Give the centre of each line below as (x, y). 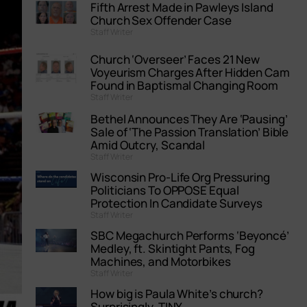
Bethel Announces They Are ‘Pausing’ (189, 119)
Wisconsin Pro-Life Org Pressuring (180, 177)
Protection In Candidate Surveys (177, 204)
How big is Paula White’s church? (177, 294)
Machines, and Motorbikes (161, 262)
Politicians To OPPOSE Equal (165, 191)
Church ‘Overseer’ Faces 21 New (175, 60)
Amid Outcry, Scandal (148, 145)
